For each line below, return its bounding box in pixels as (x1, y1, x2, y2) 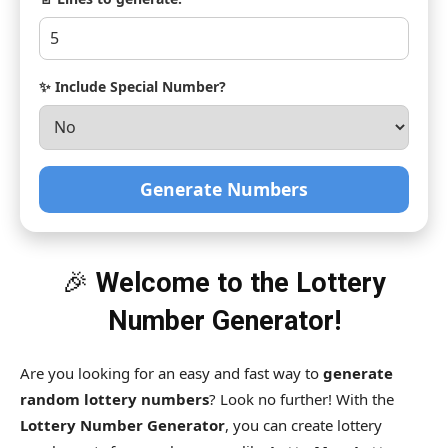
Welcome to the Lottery (96, 266, 386, 299)
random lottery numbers (20, 388, 209, 409)
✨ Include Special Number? (39, 76, 227, 96)
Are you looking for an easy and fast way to (20, 362, 323, 383)
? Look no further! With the (209, 388, 394, 409)
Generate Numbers (140, 176, 308, 201)
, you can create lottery (225, 414, 382, 435)
